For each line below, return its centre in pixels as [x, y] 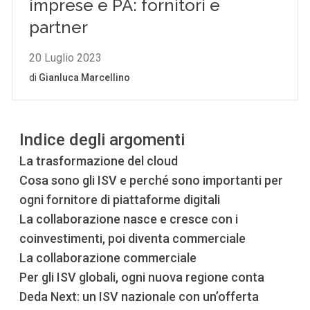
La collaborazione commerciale [108, 258]
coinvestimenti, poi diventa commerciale [133, 238]
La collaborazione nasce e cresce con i [129, 219]
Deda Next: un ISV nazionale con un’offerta [139, 297]
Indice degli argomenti [102, 140]
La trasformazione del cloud [99, 161]
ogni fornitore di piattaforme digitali [120, 200]
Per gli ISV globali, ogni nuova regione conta [142, 277]
